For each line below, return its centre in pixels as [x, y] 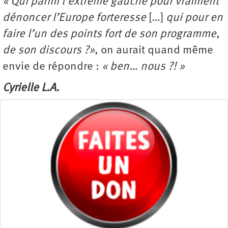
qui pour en [193, 18]
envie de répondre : [52, 67]
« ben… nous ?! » [143, 67]
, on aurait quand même [154, 50]
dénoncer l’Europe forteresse [76, 18]
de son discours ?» [49, 50]
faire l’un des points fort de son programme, [111, 34]
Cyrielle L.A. [31, 88]
